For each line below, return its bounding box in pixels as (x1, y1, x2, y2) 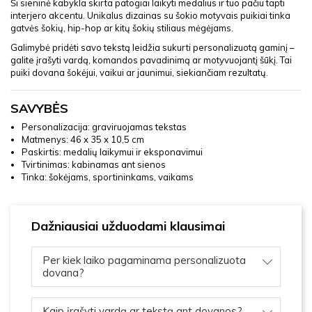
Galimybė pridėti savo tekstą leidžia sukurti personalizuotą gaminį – (10, 42, 295, 54)
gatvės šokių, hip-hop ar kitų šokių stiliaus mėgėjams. (10, 22, 233, 34)
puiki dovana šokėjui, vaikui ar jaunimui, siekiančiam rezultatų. (10, 67, 268, 79)
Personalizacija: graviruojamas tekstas (22, 121, 187, 133)
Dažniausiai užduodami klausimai (31, 218, 225, 235)
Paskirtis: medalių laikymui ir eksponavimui (22, 146, 203, 158)
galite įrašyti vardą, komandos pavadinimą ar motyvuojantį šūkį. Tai (10, 54, 292, 66)
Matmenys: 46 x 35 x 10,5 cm (22, 134, 144, 146)
